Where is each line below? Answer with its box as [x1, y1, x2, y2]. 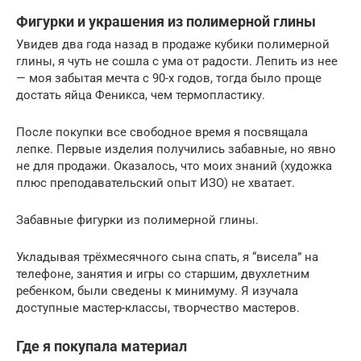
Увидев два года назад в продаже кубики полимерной [16, 36, 330, 52]
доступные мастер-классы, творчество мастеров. [16, 300, 300, 315]
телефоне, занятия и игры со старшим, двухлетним [16, 266, 309, 281]
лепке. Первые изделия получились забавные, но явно [16, 141, 336, 156]
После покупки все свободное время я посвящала [16, 124, 308, 139]
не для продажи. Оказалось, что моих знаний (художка [16, 158, 332, 173]
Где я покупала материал [16, 337, 187, 355]
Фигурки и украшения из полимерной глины [16, 12, 316, 30]
